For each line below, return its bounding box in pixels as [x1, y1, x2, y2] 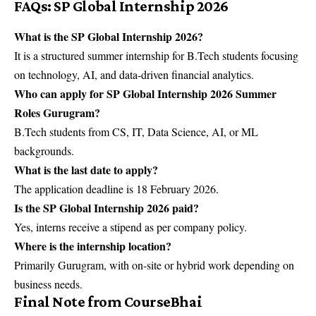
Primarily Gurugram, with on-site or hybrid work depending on [14, 257, 294, 272]
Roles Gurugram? [14, 104, 100, 121]
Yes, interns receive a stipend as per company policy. [14, 219, 247, 234]
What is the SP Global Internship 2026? [14, 28, 203, 44]
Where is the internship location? [14, 237, 171, 254]
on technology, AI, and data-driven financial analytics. [14, 66, 254, 82]
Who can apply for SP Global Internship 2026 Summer [14, 85, 276, 102]
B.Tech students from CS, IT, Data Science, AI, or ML [14, 123, 258, 139]
